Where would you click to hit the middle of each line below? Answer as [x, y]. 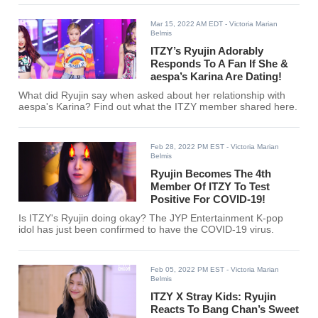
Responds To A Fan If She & [220, 64]
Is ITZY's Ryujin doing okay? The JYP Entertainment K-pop [151, 219]
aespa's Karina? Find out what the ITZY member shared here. [158, 107]
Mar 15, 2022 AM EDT [187, 24]
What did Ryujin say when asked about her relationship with [152, 96]
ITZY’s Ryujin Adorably [207, 51]
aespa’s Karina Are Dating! [216, 77]
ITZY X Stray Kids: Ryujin [214, 297]
